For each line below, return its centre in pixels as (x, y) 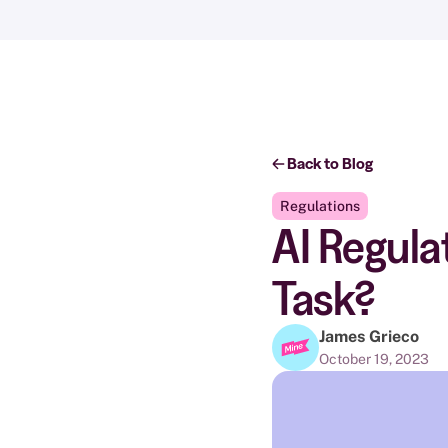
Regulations (320, 206)
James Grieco (369, 336)
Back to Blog (330, 163)
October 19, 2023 (374, 359)
